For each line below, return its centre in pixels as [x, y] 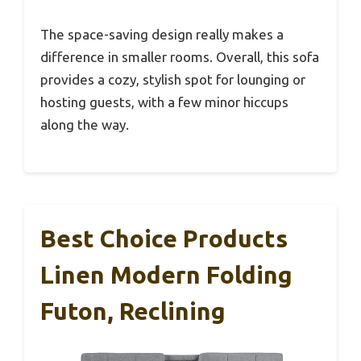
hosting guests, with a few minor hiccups [164, 102]
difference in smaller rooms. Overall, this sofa [180, 56]
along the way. [85, 124]
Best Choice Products [164, 239]
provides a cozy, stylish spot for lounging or [173, 79]
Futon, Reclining [133, 311]
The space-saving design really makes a [162, 34]
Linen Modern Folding [166, 275]
